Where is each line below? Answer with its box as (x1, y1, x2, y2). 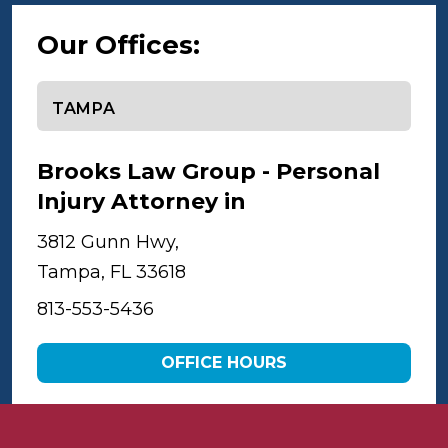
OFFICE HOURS (161, 353, 287, 372)
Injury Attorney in (37, 188, 252, 215)
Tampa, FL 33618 (37, 261, 186, 283)
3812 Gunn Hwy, (37, 231, 179, 253)
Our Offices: (37, 29, 200, 61)
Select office (36, 83, 145, 105)
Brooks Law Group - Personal (37, 158, 380, 185)
